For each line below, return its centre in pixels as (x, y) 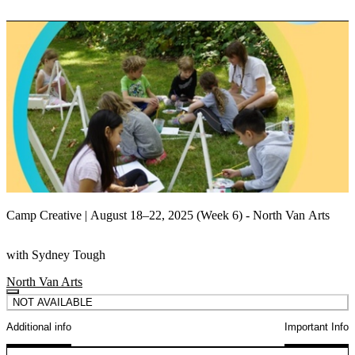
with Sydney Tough (56, 255)
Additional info (39, 327)
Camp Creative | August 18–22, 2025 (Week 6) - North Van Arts (168, 215)
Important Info (317, 327)
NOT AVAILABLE (53, 302)
